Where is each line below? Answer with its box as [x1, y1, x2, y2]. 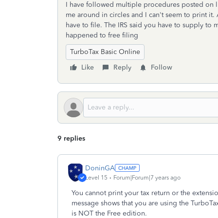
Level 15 [85, 174, 108, 181]
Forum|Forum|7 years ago [113, 174, 181, 181]
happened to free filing [66, 31, 138, 39]
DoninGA [85, 163, 115, 172]
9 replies [57, 134, 85, 143]
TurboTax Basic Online [70, 48, 140, 56]
